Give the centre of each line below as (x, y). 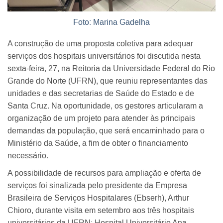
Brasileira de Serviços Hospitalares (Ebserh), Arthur (98, 198)
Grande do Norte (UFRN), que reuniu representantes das (108, 81)
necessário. (29, 156)
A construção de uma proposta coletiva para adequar (100, 44)
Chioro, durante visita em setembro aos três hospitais (101, 210)
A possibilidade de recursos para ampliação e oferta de (104, 173)
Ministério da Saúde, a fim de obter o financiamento (98, 143)
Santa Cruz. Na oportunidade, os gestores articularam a (105, 106)
